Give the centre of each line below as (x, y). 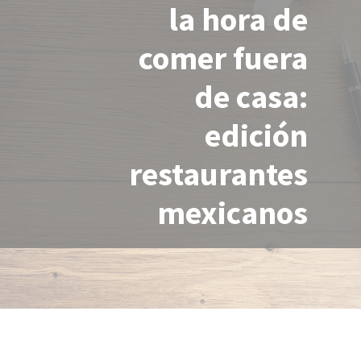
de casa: (251, 97)
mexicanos (232, 213)
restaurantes (218, 174)
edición (256, 135)
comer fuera (223, 58)
